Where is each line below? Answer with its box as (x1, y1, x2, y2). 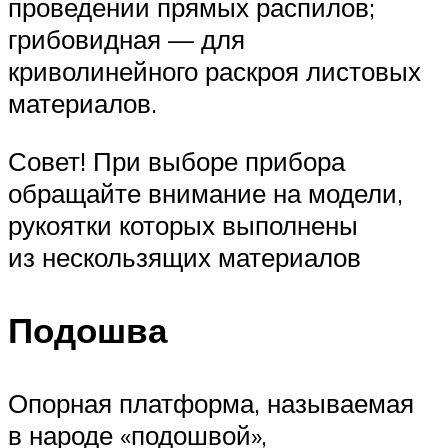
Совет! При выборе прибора (8, 145, 345, 178)
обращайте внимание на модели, (8, 177, 403, 210)
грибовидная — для (8, 23, 245, 56)
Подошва (8, 308, 167, 353)
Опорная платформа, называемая (8, 387, 414, 420)
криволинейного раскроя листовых (8, 55, 421, 88)
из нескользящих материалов (8, 241, 361, 274)
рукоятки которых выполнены (8, 209, 358, 242)
